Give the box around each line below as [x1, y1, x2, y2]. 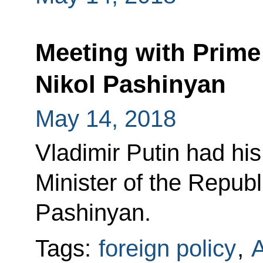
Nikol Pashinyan [35, 70, 226, 98]
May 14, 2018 [35, 106, 176, 132]
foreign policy [98, 235, 236, 262]
